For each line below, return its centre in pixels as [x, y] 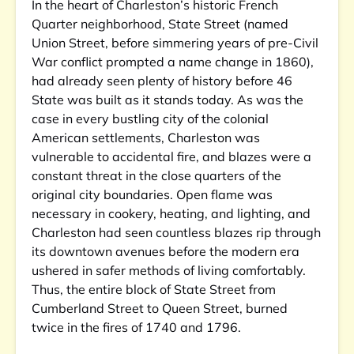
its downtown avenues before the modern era [166, 251]
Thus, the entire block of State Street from [154, 289]
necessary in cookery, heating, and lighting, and [171, 213]
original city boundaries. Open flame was [152, 194]
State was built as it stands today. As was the [168, 100]
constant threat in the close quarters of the [156, 175]
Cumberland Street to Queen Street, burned [160, 308]
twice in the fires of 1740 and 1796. [138, 327]
